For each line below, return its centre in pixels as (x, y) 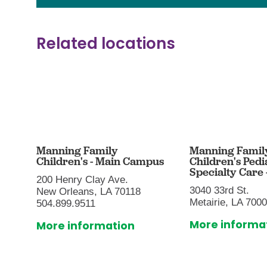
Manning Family (77, 151)
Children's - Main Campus (100, 162)
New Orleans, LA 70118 (89, 191)
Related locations (106, 44)
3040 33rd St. (219, 190)
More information (86, 226)
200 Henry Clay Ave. (83, 179)
